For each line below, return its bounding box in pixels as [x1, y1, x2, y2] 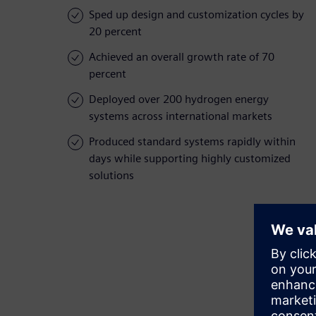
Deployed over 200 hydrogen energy [89, 92, 269, 107]
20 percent [89, 25, 142, 39]
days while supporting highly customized [89, 152, 291, 166]
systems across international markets [89, 109, 272, 123]
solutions [89, 169, 134, 183]
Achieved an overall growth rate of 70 [89, 50, 274, 64]
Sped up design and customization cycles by [89, 8, 304, 22]
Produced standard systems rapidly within [89, 135, 296, 149]
